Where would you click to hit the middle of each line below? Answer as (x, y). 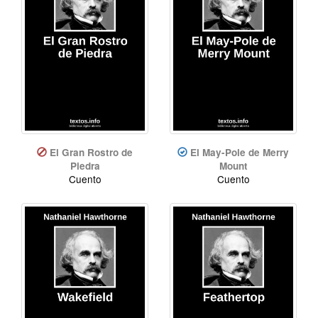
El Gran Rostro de (91, 152)
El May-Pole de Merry (240, 152)
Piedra (85, 165)
